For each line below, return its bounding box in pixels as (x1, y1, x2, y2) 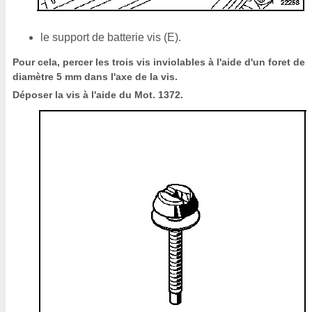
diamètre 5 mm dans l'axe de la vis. (13, 71, 178, 82)
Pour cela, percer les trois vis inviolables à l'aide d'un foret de (13, 56, 305, 68)
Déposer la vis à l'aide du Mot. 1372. (13, 89, 183, 100)
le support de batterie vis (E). (40, 31, 181, 43)
